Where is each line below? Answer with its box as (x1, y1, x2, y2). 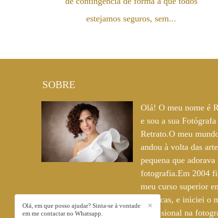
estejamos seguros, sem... (86, 13, 177, 23)
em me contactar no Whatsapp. (22, 210, 103, 217)
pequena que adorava (141, 155, 215, 165)
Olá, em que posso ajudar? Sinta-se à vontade (22, 202, 141, 209)
